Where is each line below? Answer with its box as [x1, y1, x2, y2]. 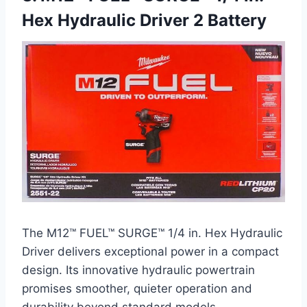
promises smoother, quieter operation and [22, 281, 252, 295]
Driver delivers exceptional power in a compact [22, 244, 279, 258]
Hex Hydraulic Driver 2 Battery [22, 10, 267, 30]
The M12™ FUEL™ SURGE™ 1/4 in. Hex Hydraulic [22, 225, 282, 240]
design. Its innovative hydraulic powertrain [22, 262, 255, 277]
